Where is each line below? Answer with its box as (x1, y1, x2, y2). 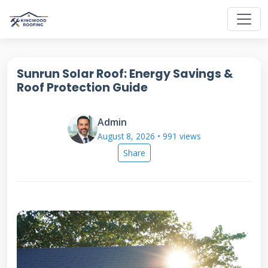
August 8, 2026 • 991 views (97, 130, 201, 142)
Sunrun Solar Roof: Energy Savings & (17, 66, 233, 82)
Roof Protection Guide (17, 80, 148, 96)
